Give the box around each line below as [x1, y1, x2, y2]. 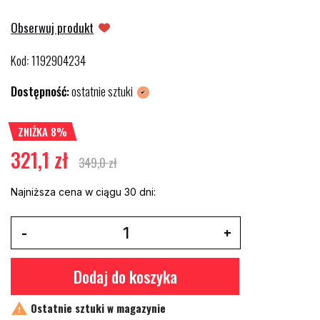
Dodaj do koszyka [73, 265, 177, 288]
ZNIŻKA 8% [18, 124, 67, 139]
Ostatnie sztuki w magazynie [28, 300, 166, 316]
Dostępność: [11, 82, 69, 100]
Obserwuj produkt [11, 19, 94, 36]
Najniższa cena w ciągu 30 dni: [11, 186, 156, 198]
